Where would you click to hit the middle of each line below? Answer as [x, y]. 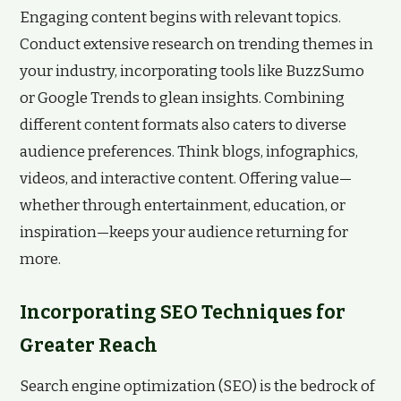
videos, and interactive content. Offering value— [186, 179]
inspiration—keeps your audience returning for [184, 232]
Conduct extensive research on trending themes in [196, 44]
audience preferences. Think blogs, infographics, [189, 152]
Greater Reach [89, 346]
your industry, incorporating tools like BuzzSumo [192, 71]
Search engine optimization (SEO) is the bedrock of [197, 386]
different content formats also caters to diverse [183, 125]
